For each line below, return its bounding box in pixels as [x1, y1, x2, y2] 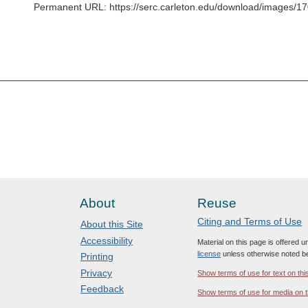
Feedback [80, 283, 124, 295]
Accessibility [80, 234, 133, 246]
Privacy [80, 267, 113, 278]
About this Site [80, 219, 144, 230]
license [197, 249, 221, 258]
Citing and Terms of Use [197, 215, 302, 227]
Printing [80, 251, 114, 263]
